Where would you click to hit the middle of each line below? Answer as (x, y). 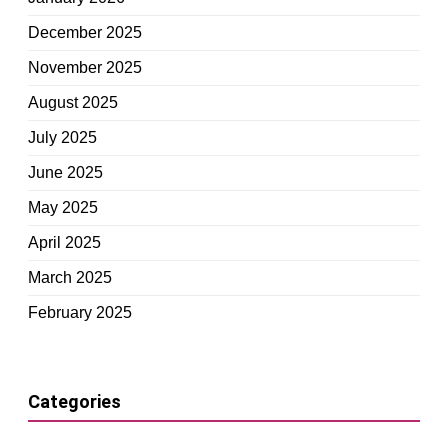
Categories (74, 401)
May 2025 (63, 207)
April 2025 (64, 242)
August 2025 (73, 102)
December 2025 (85, 32)
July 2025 (62, 137)
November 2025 (85, 67)
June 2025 (65, 172)
